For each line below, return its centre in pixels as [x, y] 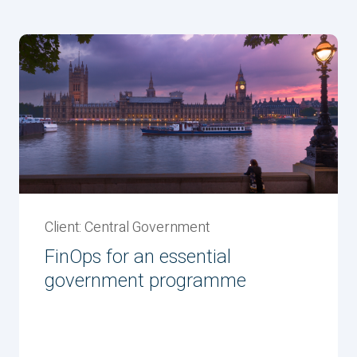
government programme [145, 281]
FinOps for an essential [138, 257]
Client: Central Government [127, 228]
